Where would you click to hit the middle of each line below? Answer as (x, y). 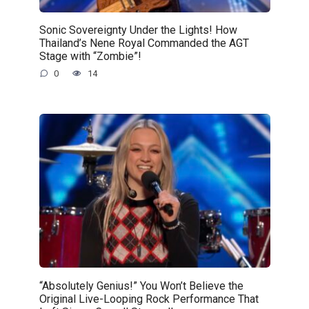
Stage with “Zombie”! (90, 56)
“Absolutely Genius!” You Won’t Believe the (141, 286)
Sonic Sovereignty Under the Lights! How (138, 30)
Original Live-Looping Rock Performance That (149, 299)
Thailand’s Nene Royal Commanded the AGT (144, 43)
